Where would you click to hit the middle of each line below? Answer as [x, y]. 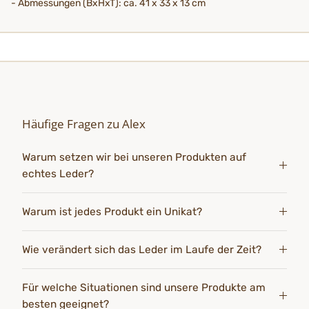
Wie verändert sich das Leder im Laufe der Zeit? [142, 250]
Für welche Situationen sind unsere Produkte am [144, 288]
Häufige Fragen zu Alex [84, 124]
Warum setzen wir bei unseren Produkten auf [134, 158]
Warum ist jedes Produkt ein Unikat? [112, 212]
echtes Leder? [59, 174]
